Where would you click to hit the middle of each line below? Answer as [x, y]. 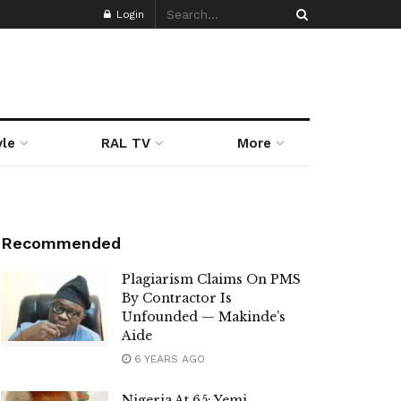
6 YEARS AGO [168, 359]
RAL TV [126, 143]
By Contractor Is [177, 298]
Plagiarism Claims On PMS [211, 279]
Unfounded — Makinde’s [204, 317]
